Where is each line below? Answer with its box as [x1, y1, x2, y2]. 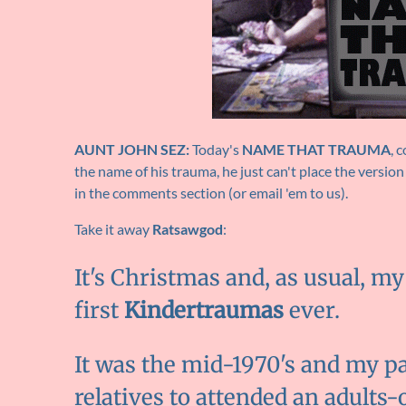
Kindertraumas [124, 296, 284, 325]
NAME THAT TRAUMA [242, 140, 391, 159]
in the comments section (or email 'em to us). [74, 184, 348, 202]
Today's [189, 140, 242, 159]
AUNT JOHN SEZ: [74, 140, 189, 159]
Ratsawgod [152, 220, 223, 238]
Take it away [74, 220, 152, 238]
